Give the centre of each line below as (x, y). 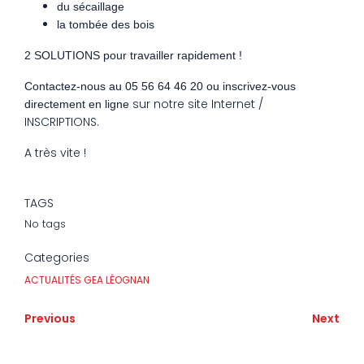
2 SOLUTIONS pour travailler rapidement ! (135, 55)
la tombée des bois (106, 24)
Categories (57, 258)
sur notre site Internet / (196, 104)
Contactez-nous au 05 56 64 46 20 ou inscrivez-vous (160, 86)
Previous (50, 318)
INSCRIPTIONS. (62, 122)
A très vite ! (55, 153)
